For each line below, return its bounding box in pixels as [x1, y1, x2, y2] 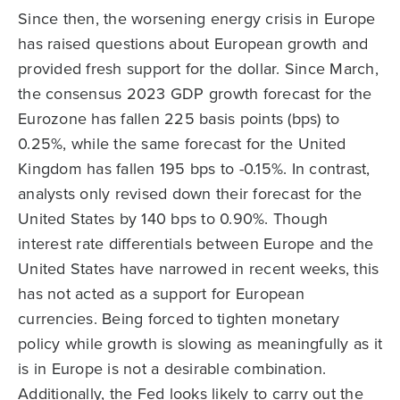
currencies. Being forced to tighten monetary [18, 306, 339, 330]
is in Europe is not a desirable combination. [18, 356, 326, 380]
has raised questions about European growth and [18, 31, 369, 55]
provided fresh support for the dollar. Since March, [18, 56, 379, 80]
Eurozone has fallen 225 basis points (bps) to [18, 106, 340, 130]
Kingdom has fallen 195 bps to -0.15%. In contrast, [18, 156, 371, 180]
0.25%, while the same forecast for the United [18, 131, 346, 155]
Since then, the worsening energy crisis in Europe [18, 6, 376, 30]
